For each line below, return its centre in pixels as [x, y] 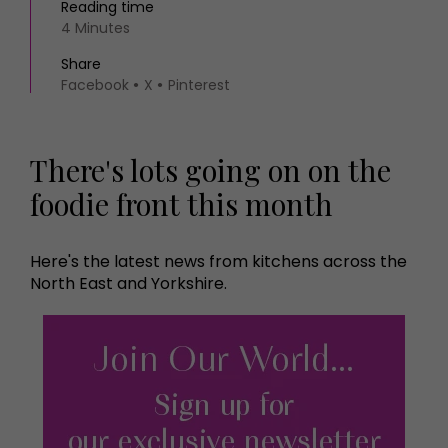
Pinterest [199, 85]
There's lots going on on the [210, 169]
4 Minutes [95, 28]
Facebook [95, 85]
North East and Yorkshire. [128, 283]
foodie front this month [181, 203]
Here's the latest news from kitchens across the [218, 261]
